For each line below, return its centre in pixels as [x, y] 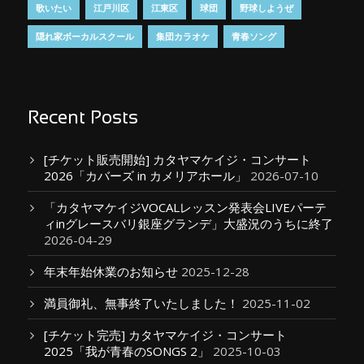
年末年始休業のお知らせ [111, 271]
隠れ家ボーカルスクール [85, 36]
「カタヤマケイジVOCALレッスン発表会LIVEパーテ [185, 207]
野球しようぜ [266, 8]
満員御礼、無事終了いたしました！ [141, 303]
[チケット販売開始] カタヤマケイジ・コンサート [178, 159]
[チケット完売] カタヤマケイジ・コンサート [165, 335]
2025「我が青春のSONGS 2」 [127, 351]
